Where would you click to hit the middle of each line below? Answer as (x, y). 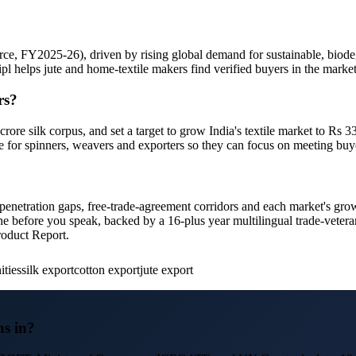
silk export (48, 270)
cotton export (107, 270)
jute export (166, 270)
